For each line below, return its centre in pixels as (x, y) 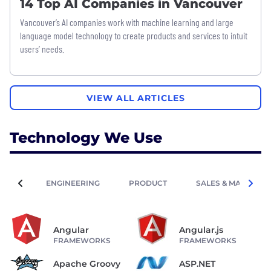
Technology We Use (86, 138)
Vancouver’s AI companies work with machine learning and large (127, 22)
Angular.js (201, 230)
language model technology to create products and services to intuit (134, 36)
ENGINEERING (73, 183)
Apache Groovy (87, 263)
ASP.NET (197, 263)
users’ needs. (42, 49)
